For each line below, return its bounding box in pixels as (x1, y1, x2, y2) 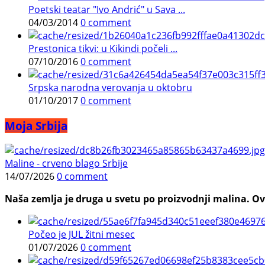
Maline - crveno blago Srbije (5, 157, 128, 170)
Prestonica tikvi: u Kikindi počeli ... (28, 41, 177, 55)
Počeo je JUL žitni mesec (28, 228, 135, 241)
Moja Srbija (5, 118, 67, 133)
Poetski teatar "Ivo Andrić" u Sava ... (28, 2, 185, 16)
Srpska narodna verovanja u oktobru (28, 80, 192, 94)
